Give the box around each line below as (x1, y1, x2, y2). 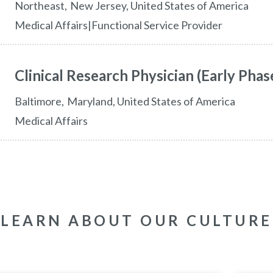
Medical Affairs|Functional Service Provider (14, 18, 222, 32)
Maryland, (66, 94, 115, 108)
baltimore (21, 94, 62, 108)
